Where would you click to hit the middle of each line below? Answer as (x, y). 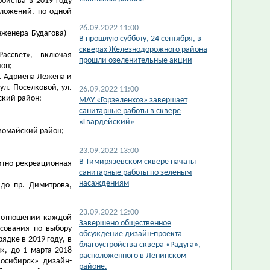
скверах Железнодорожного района (143, 50)
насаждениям (104, 184)
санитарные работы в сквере (130, 111)
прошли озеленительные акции (136, 61)
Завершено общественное (125, 223)
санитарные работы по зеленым (135, 173)
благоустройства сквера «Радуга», (140, 245)
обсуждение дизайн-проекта (130, 234)
